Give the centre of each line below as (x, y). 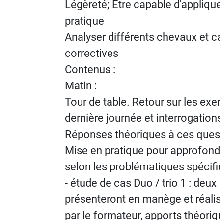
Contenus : (90, 69)
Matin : (81, 86)
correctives (92, 53)
